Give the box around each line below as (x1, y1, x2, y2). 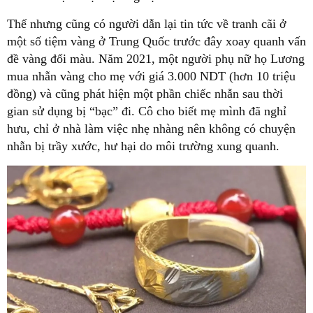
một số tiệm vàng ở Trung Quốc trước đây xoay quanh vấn (7, 34, 306, 49)
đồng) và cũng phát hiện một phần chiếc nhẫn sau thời (7, 87, 283, 101)
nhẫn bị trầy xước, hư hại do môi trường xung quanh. (7, 139, 279, 154)
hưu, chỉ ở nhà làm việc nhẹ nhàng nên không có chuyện (7, 122, 296, 136)
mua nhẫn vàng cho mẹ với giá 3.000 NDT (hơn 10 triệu (7, 69, 296, 84)
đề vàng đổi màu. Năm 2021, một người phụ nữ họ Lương (7, 52, 305, 66)
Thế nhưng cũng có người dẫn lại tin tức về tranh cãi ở (7, 17, 286, 31)
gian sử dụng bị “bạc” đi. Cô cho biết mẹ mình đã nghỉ (7, 104, 286, 119)
